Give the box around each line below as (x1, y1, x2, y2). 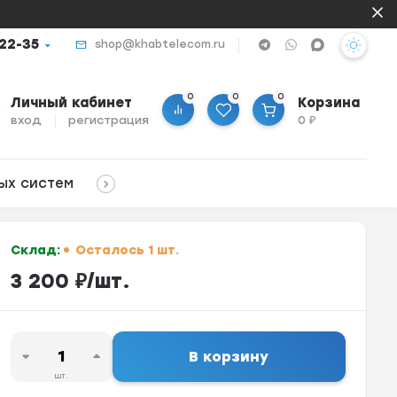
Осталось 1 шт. (71, 242, 179, 258)
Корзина (298, 95, 361, 112)
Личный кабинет (11, 95, 133, 112)
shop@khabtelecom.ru (94, 38, 225, 51)
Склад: (10, 242, 64, 258)
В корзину (189, 348, 269, 366)
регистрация (68, 113, 150, 128)
